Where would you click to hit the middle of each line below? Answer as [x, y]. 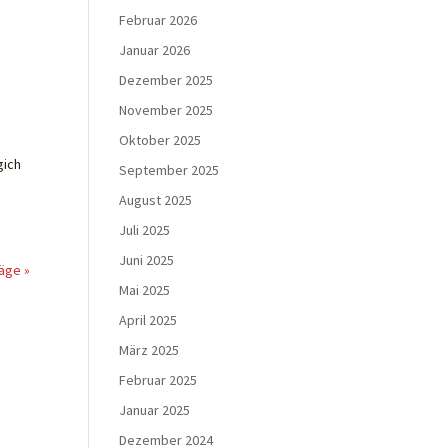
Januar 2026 [155, 50]
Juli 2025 [145, 230]
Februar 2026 [158, 20]
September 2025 [169, 170]
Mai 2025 [145, 290]
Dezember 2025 [166, 80]
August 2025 [156, 200]
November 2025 [166, 110]
